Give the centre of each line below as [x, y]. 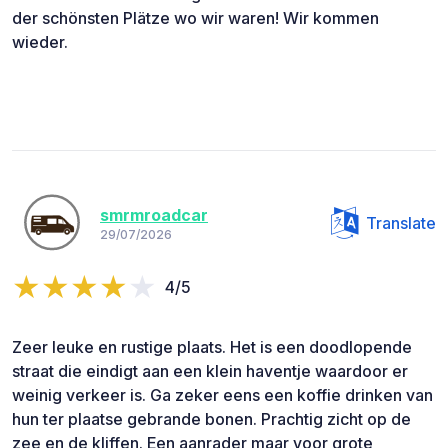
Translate [401, 222]
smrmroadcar [154, 215]
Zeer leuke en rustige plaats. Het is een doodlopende [212, 346]
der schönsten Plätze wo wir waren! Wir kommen [195, 17]
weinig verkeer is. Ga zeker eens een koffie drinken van [222, 394]
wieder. [40, 41]
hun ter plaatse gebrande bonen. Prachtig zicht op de [211, 418]
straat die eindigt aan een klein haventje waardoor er [210, 370]
